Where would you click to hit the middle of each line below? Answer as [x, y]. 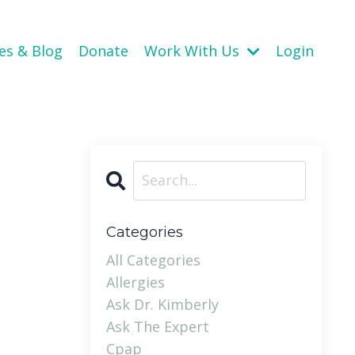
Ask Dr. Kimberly [162, 304]
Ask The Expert [157, 326]
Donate [103, 50]
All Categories [153, 260]
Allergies [135, 282]
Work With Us [194, 50]
